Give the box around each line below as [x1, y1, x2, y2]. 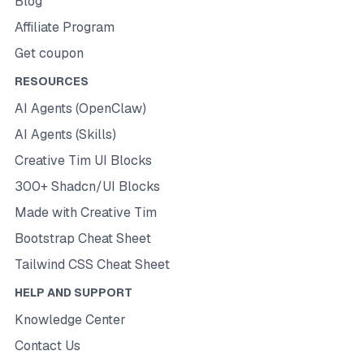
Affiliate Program [14, 19, 115, 36]
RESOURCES [14, 74, 89, 89]
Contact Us [14, 337, 80, 354]
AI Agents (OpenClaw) [14, 100, 146, 117]
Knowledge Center [14, 311, 126, 328]
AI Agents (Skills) [14, 126, 116, 143]
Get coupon [14, 45, 84, 62]
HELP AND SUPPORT [14, 285, 132, 300]
